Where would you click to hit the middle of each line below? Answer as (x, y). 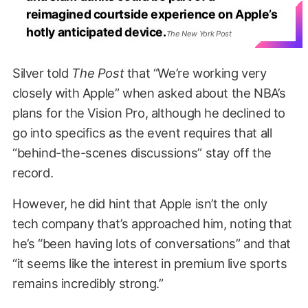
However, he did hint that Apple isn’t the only (140, 203)
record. (33, 172)
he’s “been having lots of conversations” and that (151, 243)
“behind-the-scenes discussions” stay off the (142, 152)
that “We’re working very (195, 73)
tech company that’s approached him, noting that (152, 223)
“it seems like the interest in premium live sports (150, 263)
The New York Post (199, 33)
